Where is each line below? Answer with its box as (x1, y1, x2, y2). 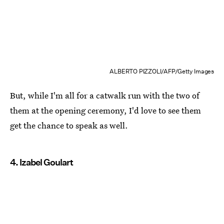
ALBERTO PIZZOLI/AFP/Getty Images (109, 66, 214, 75)
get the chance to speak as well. (10, 119, 128, 131)
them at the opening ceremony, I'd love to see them (10, 104, 201, 116)
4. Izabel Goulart (10, 156, 73, 167)
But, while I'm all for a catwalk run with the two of (10, 89, 199, 101)
